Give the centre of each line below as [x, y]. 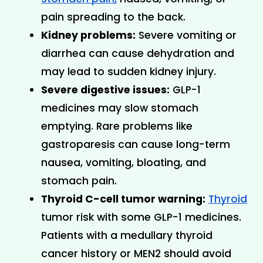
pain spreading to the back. [113, 17]
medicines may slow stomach [120, 108]
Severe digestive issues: [105, 90]
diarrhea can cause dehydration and [138, 53]
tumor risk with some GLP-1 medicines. [141, 217]
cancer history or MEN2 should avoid [136, 253]
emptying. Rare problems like [117, 126]
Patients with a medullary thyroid [127, 235]
